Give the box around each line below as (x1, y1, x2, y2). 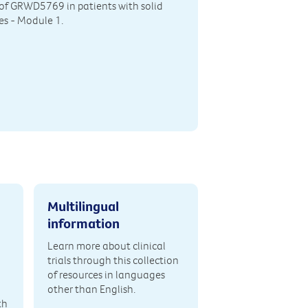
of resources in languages (47, 267, 165, 282)
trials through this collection (47, 253, 179, 267)
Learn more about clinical (47, 239, 166, 253)
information (47, 214, 120, 232)
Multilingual (47, 197, 119, 215)
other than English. (47, 282, 135, 296)
